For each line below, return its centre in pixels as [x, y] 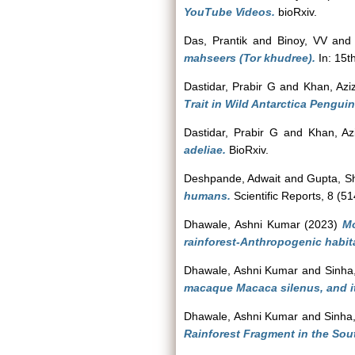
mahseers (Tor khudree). [250, 58]
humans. [207, 196]
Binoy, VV [302, 40]
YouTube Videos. [229, 12]
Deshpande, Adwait [233, 178]
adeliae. [205, 150]
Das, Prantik [216, 40]
